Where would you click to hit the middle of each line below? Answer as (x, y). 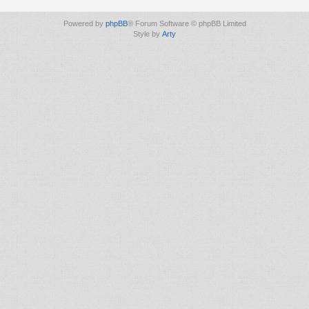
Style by (148, 33)
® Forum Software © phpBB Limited (187, 23)
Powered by (84, 23)
